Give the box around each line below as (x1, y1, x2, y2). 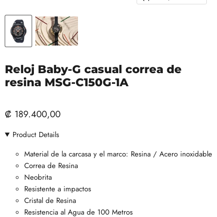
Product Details (12, 129, 59, 140)
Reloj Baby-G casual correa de (5, 62, 182, 76)
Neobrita (24, 172, 52, 183)
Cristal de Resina (24, 195, 76, 206)
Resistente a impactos (24, 184, 91, 194)
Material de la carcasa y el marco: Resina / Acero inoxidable (24, 149, 212, 159)
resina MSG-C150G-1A (5, 76, 128, 89)
